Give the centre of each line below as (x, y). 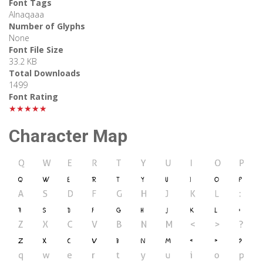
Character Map (68, 136)
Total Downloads (45, 73)
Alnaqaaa (26, 15)
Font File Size (36, 50)
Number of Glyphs (47, 26)
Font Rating (33, 97)
